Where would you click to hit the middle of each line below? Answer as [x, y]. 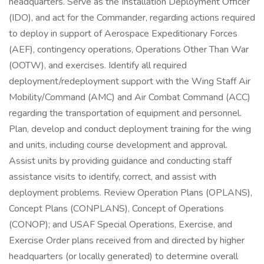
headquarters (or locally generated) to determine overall [123, 256]
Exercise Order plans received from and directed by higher [127, 240]
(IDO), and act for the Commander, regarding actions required [132, 18]
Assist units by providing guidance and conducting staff [120, 161]
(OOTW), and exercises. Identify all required [98, 65]
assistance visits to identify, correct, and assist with [113, 177]
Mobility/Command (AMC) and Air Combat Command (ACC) [130, 97]
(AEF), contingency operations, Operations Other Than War [129, 49]
